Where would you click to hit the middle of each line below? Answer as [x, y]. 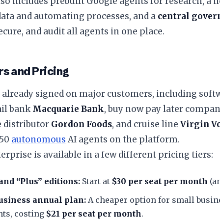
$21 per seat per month [94, 214]
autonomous [39, 139]
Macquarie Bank [68, 109]
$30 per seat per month [160, 181]
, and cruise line [146, 124]
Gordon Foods [82, 124]
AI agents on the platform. [123, 139]
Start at [96, 181]
